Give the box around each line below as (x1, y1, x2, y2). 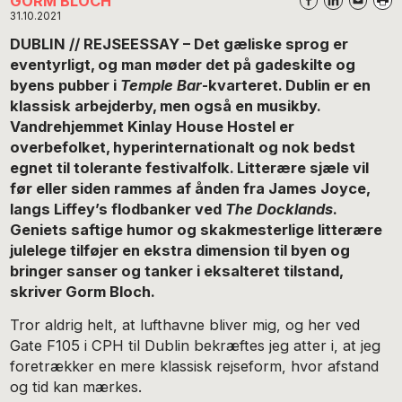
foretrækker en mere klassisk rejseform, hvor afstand (10, 356, 380, 375)
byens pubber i (10, 75, 121, 94)
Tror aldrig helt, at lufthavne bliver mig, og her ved (10, 315, 361, 334)
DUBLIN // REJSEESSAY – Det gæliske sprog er (10, 34, 349, 53)
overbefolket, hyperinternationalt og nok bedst (10, 137, 356, 156)
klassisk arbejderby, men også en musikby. (10, 96, 321, 115)
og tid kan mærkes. (10, 377, 143, 396)
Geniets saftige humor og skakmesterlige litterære (10, 220, 383, 239)
